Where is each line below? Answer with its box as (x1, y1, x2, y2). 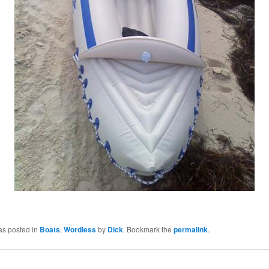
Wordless (63, 223, 96, 235)
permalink (173, 223, 208, 235)
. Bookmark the (122, 223, 174, 234)
